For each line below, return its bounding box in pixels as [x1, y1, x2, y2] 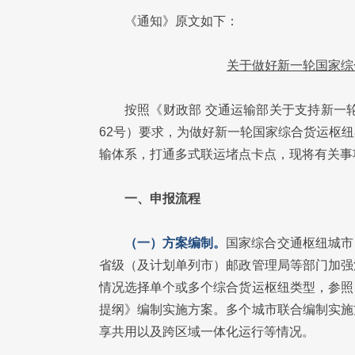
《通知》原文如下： [124, 14, 239, 28]
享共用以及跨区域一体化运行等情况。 [99, 325, 315, 338]
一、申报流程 [124, 192, 200, 205]
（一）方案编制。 [124, 236, 227, 250]
